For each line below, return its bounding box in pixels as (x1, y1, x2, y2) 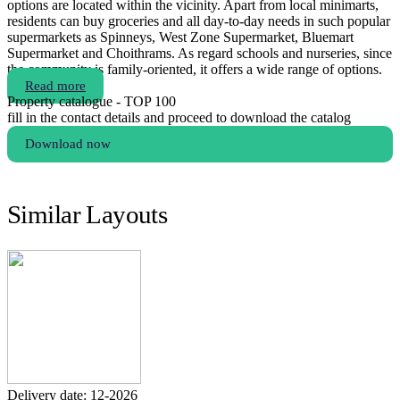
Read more (25, 79, 86, 94)
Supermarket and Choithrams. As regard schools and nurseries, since (7, 46, 392, 62)
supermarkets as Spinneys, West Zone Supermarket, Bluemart (7, 29, 354, 46)
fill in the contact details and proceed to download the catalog (7, 110, 351, 126)
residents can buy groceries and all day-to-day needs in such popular (7, 13, 390, 29)
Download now (25, 137, 111, 152)
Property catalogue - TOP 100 (7, 94, 176, 110)
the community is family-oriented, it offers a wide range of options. (7, 62, 382, 78)
